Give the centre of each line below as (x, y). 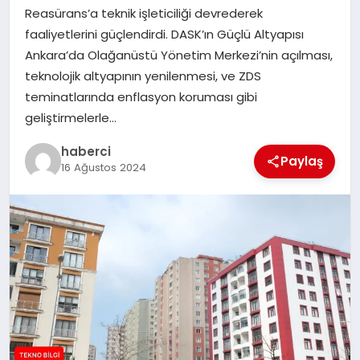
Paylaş (302, 161)
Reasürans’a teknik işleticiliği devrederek (143, 13)
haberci (86, 152)
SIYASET (44, 20)
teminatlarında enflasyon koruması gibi (141, 96)
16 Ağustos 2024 (103, 168)
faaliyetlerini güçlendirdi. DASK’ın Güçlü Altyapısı (164, 34)
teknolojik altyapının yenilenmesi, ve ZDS (143, 76)
